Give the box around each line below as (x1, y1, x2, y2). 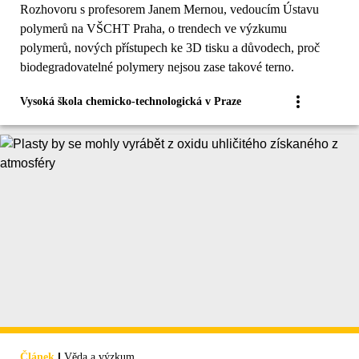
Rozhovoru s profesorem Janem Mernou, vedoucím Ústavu (20, 2, 230, 17)
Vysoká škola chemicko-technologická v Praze (20, 95, 241, 108)
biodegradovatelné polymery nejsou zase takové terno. (20, 60, 294, 75)
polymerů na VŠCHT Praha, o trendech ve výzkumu (20, 22, 287, 36)
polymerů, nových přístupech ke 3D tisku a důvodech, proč (20, 41, 320, 55)
